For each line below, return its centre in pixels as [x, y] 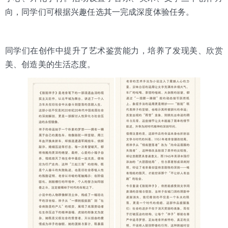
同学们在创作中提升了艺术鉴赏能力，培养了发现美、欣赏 [114, 50]
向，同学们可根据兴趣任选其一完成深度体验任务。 [100, 12]
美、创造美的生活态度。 [50, 64]
